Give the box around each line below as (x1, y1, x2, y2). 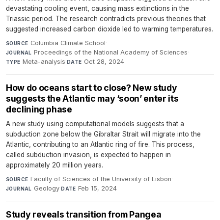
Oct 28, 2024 (84, 58, 125, 66)
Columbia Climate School (30, 39, 106, 47)
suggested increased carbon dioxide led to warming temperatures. (6, 25, 213, 33)
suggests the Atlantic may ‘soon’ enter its (6, 93, 179, 104)
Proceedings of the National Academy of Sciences (34, 49, 188, 56)
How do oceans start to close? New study (6, 82, 177, 93)
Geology (34, 185, 60, 192)
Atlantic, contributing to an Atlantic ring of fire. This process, (6, 140, 194, 149)
